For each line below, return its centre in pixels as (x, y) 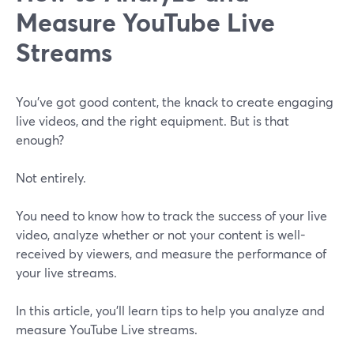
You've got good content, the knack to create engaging (175, 102)
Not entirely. (51, 178)
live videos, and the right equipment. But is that (153, 121)
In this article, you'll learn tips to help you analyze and (170, 311)
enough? (40, 140)
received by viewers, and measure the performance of (171, 254)
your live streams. (66, 273)
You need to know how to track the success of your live (171, 216)
